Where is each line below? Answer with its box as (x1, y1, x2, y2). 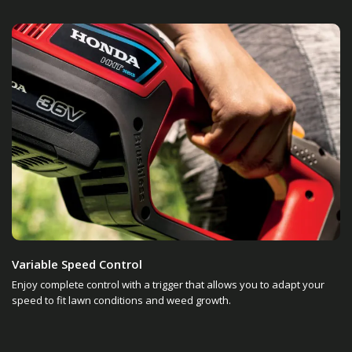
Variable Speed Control (12, 255, 142, 272)
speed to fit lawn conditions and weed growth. (12, 292, 231, 307)
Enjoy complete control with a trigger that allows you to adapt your (12, 277, 324, 291)
